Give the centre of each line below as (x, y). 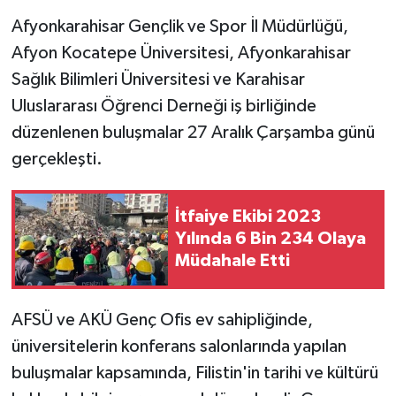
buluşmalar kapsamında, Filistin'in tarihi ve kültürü (194, 373)
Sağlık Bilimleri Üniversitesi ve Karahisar (158, 79)
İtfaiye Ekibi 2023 (248, 217)
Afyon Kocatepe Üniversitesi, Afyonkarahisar (181, 53)
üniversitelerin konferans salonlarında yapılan (179, 346)
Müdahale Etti (232, 261)
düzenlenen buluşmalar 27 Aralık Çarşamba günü (193, 132)
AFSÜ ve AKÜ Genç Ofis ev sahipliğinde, (162, 320)
